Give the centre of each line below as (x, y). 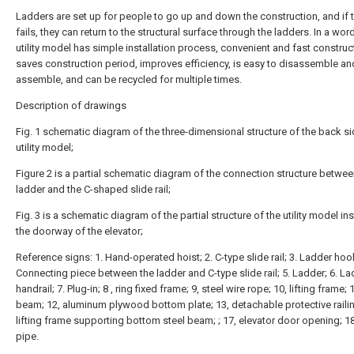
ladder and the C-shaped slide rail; (93, 189)
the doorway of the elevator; (79, 231)
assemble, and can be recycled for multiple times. (129, 79)
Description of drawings (71, 105)
